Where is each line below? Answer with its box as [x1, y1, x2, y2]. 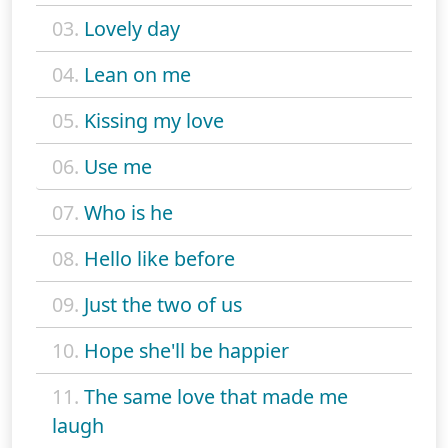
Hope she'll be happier [84, 337, 289, 365]
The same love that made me [84, 383, 348, 411]
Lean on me [84, 61, 191, 89]
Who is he [84, 199, 173, 227]
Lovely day [84, 15, 180, 43]
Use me [84, 153, 152, 181]
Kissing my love [84, 107, 224, 135]
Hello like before [84, 245, 235, 273]
